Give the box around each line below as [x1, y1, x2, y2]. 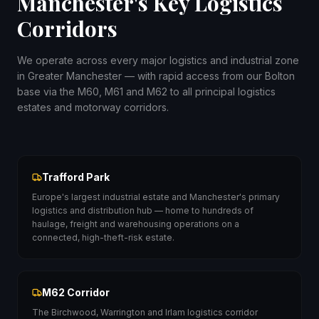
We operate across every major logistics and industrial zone [17, 54, 299, 66]
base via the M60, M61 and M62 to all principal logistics [17, 85, 276, 98]
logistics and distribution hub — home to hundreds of [32, 205, 253, 216]
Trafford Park [42, 171, 110, 183]
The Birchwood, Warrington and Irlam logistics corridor [32, 307, 258, 318]
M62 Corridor [42, 286, 110, 298]
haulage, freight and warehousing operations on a [32, 219, 239, 229]
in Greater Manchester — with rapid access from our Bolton [17, 70, 295, 82]
